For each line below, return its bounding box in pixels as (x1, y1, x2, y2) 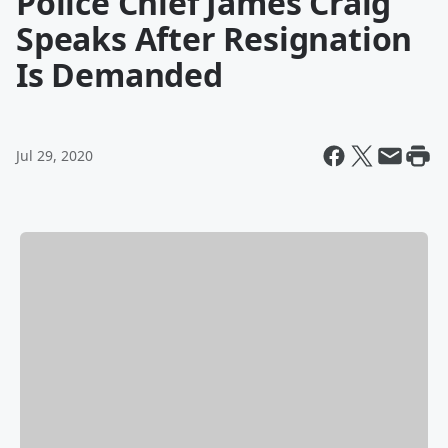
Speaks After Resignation (16, 17, 413, 60)
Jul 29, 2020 (16, 146, 93, 165)
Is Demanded (16, 53, 223, 96)
